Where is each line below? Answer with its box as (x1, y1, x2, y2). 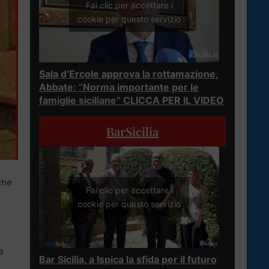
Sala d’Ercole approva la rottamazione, (39, 67, 219, 80)
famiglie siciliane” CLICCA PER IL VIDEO (39, 94, 224, 106)
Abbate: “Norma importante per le (39, 80, 199, 93)
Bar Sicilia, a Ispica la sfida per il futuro (39, 253, 217, 265)
